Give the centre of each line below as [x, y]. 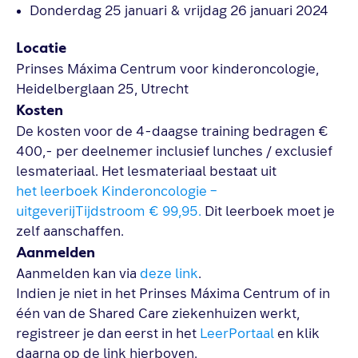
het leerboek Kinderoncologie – [117, 191]
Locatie [41, 48]
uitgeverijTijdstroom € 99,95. [109, 211]
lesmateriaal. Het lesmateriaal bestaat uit [146, 171]
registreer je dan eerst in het [108, 334]
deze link [169, 274]
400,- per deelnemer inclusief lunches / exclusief [174, 151]
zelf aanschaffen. [70, 231]
